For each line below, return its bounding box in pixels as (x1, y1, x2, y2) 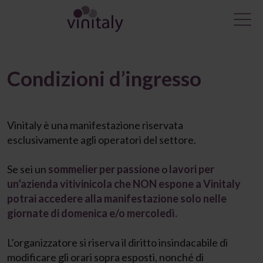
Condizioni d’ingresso (7, 66, 201, 90)
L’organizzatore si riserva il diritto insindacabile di (7, 236, 228, 249)
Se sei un (7, 163, 48, 176)
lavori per (167, 163, 214, 176)
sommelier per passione (48, 163, 160, 176)
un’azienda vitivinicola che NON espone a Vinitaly (7, 177, 241, 190)
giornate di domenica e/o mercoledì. (7, 207, 177, 220)
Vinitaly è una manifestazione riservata (7, 119, 183, 131)
